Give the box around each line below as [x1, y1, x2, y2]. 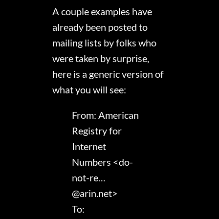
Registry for [72, 125, 122, 137]
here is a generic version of [52, 68, 164, 80]
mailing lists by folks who [52, 37, 157, 49]
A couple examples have [52, 5, 153, 18]
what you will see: [52, 84, 127, 96]
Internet [72, 140, 107, 153]
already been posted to [52, 21, 148, 33]
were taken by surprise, [52, 52, 150, 65]
